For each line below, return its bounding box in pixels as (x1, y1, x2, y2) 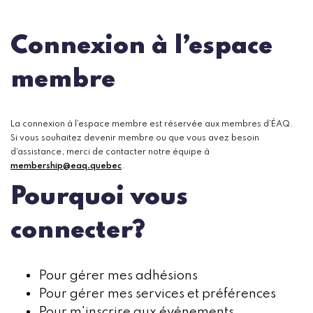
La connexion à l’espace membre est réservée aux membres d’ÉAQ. (10, 120, 293, 129)
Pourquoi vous (10, 184, 188, 210)
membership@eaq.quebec (10, 162, 122, 171)
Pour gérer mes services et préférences (38, 286, 276, 300)
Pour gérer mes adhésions (38, 268, 198, 282)
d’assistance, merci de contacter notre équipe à (10, 148, 210, 157)
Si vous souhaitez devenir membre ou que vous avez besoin (10, 134, 259, 143)
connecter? (10, 217, 145, 243)
